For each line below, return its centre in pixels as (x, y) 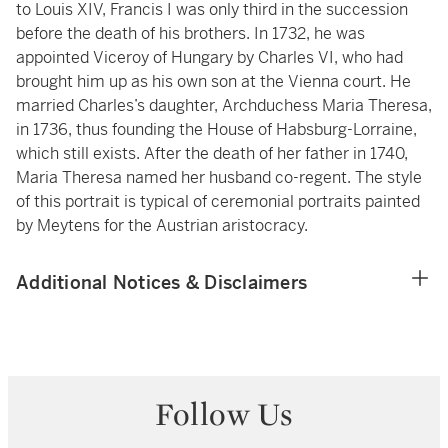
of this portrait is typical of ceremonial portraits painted (218, 202)
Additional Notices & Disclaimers (161, 283)
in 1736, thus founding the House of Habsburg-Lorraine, (216, 130)
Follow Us (224, 414)
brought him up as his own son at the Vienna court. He (213, 82)
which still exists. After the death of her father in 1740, (212, 154)
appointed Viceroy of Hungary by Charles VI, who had (209, 58)
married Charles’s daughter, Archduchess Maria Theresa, (224, 106)
